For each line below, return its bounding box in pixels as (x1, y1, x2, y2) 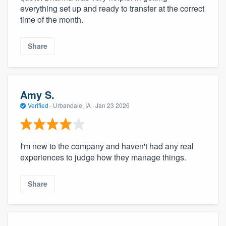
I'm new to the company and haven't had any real (20, 140, 194, 152)
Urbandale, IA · (51, 101, 95, 109)
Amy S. (20, 87, 54, 102)
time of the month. (20, 14, 83, 26)
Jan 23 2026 (95, 101, 130, 109)
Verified (26, 101, 50, 109)
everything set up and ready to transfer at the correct (20, 3, 204, 15)
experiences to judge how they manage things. (20, 151, 186, 163)
